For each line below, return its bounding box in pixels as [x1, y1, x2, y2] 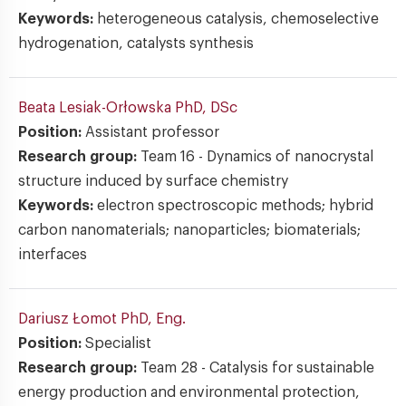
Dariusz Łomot [18, 312, 121, 326]
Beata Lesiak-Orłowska [18, 101, 175, 115]
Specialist [85, 336, 151, 351]
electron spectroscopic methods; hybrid [97, 198, 373, 213]
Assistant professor [85, 125, 219, 140]
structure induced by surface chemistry [18, 174, 288, 188]
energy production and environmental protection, [18, 385, 360, 400]
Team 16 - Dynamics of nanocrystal [140, 150, 373, 164]
